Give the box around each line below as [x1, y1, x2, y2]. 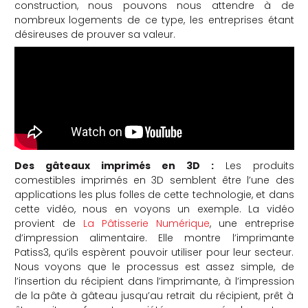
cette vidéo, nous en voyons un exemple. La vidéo [14, 201, 294, 216]
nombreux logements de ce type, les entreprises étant [14, 12, 294, 27]
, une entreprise [209, 216, 294, 230]
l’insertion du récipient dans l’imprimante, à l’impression [14, 274, 294, 288]
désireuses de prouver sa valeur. [14, 27, 175, 41]
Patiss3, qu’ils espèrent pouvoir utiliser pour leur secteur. [14, 245, 294, 259]
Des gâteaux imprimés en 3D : [14, 158, 214, 173]
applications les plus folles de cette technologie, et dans [14, 187, 294, 201]
